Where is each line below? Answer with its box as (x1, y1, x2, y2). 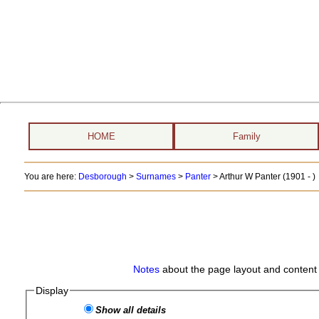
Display (36, 285, 69, 296)
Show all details (95, 305, 167, 315)
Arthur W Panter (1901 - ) (219, 172, 315, 182)
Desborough (78, 172, 127, 182)
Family (232, 131, 261, 142)
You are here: (23, 172, 78, 182)
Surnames (135, 172, 176, 182)
